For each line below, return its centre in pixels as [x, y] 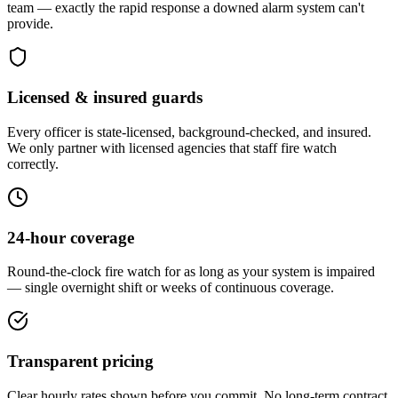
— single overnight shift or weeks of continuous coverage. [171, 288]
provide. [30, 24]
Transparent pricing [80, 361]
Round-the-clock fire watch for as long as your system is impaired [191, 272]
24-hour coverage [71, 237]
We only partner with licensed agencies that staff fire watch [172, 147]
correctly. [33, 163]
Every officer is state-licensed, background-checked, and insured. [189, 131]
